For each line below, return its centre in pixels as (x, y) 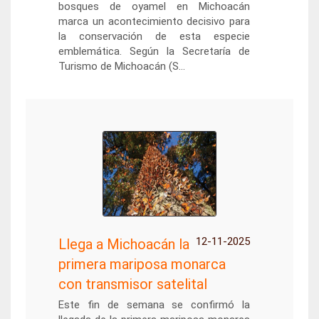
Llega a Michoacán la (124, 244)
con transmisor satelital (132, 284)
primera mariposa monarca (142, 264)
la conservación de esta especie (154, 36)
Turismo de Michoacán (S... (121, 66)
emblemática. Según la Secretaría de (154, 51)
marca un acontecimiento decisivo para (154, 21)
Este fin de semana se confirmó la (154, 305)
